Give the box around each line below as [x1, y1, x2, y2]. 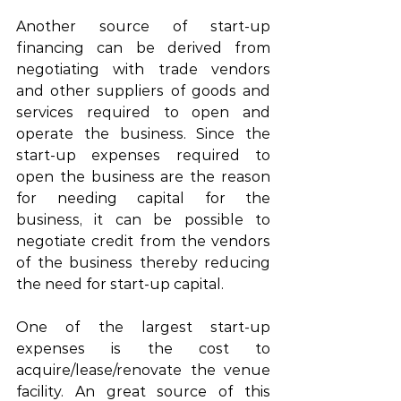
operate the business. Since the [16, 124, 270, 142]
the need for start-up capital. [16, 275, 227, 293]
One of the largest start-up [16, 318, 270, 336]
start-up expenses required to [16, 146, 270, 164]
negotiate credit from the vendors [16, 232, 270, 250]
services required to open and [16, 103, 270, 121]
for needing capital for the [16, 189, 270, 207]
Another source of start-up [16, 17, 270, 35]
